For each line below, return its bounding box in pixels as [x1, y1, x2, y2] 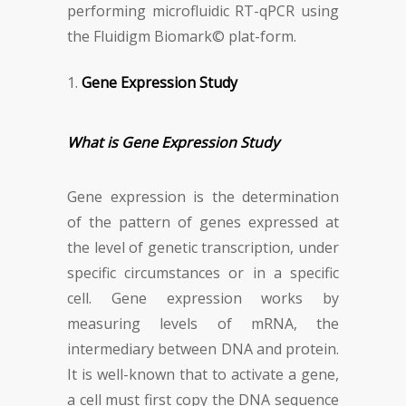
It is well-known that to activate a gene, [67, 364, 339, 384]
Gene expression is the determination [67, 187, 339, 207]
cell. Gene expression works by [67, 288, 339, 308]
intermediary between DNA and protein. [67, 339, 339, 359]
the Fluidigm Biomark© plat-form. [67, 26, 296, 46]
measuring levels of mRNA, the [67, 314, 339, 333]
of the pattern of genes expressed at [67, 212, 339, 232]
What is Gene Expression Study [67, 132, 279, 152]
